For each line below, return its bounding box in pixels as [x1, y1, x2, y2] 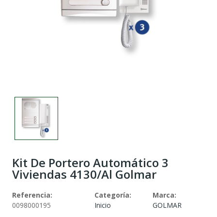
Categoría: [94, 190, 132, 200]
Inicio [94, 201, 111, 210]
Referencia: [12, 190, 52, 200]
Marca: [152, 190, 176, 200]
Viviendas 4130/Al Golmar [12, 166, 156, 183]
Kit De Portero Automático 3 [12, 155, 169, 171]
